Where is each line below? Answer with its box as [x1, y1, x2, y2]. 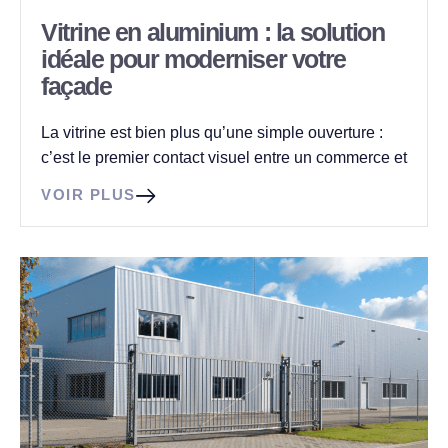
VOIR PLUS [41, 186, 136, 203]
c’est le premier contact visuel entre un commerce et [41, 149, 407, 166]
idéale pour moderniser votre [41, 45, 346, 73]
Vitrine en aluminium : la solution [41, 18, 385, 46]
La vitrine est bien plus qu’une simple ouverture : [41, 124, 383, 141]
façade [41, 72, 112, 100]
